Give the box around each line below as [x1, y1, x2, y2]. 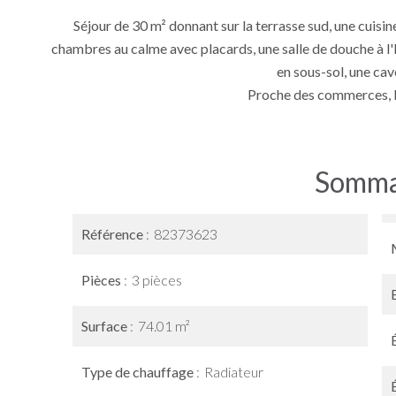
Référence [81, 225, 146, 242]
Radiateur [204, 363, 263, 380]
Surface [81, 317, 130, 334]
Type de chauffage [81, 363, 196, 380]
